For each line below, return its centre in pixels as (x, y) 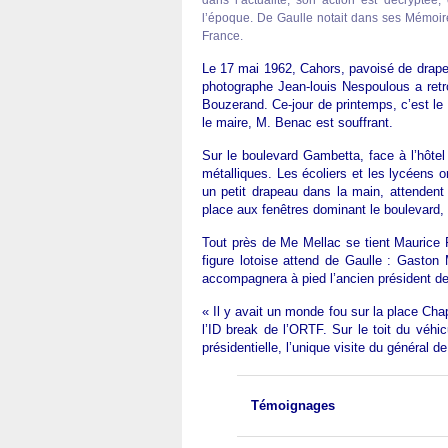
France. (222, 36)
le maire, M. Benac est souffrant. (297, 122)
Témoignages (293, 405)
